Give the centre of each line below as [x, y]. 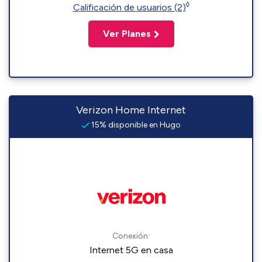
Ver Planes [127, 34]
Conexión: [131, 236]
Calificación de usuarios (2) [129, 7]
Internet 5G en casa [131, 250]
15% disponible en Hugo [135, 125]
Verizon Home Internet [131, 110]
